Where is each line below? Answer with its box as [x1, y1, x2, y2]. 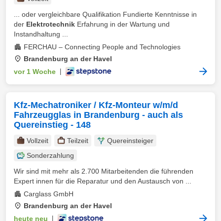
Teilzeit [67, 137, 88, 145]
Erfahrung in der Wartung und [75, 20, 170, 28]
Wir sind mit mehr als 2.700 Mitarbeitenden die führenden [14, 167, 193, 175]
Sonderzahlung [27, 151, 74, 159]
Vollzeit [27, 137, 48, 145]
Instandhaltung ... [14, 30, 68, 38]
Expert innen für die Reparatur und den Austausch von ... [14, 177, 191, 185]
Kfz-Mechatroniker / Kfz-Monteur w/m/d [14, 100, 178, 110]
